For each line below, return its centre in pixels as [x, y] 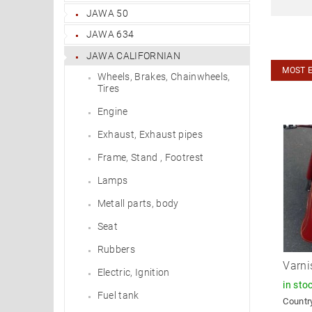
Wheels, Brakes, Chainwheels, [164, 76]
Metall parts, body [138, 203]
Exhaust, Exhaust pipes [150, 134]
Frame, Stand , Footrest [150, 157]
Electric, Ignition [133, 272]
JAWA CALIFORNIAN [133, 55]
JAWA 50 [107, 13]
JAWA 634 [110, 34]
